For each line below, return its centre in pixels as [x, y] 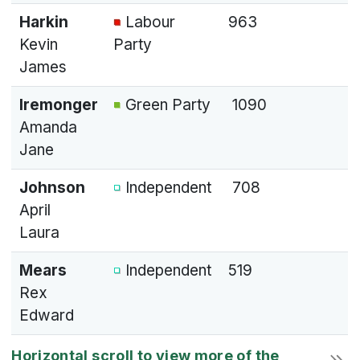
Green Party [166, 104]
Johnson [52, 187]
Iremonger [58, 104]
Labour [148, 22]
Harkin [43, 22]
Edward [46, 315]
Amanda [48, 127]
